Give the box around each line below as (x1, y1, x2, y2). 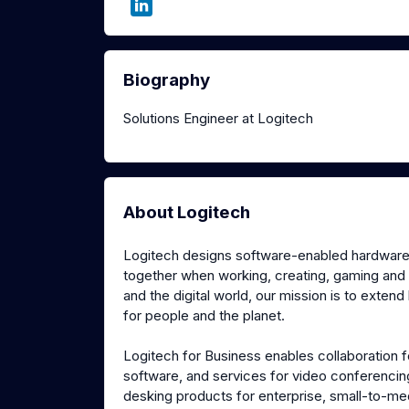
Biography (123, 69, 210, 91)
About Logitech (123, 201, 250, 223)
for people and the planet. (123, 307, 288, 325)
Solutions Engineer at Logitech (123, 110, 313, 128)
